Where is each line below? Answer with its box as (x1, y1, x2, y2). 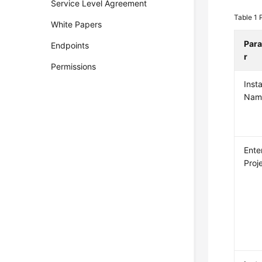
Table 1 (234, 13, 260, 22)
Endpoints (51, 40, 89, 50)
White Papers (51, 19, 102, 29)
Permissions (51, 61, 96, 71)
